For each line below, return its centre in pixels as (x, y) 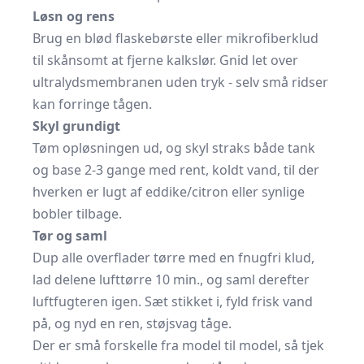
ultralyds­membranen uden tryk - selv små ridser (180, 82)
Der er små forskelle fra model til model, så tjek (178, 345)
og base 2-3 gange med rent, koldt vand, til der (176, 170)
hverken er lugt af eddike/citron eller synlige (169, 192)
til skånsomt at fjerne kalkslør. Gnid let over (165, 60)
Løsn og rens (74, 16)
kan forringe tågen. (92, 104)
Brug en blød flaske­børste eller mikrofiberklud (175, 38)
